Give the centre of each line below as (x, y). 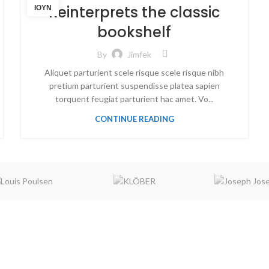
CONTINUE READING (134, 119)
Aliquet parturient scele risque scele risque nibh (134, 72)
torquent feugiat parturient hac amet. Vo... (134, 99)
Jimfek (140, 54)
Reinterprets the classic (134, 12)
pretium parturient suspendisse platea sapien (134, 86)
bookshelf (134, 32)
